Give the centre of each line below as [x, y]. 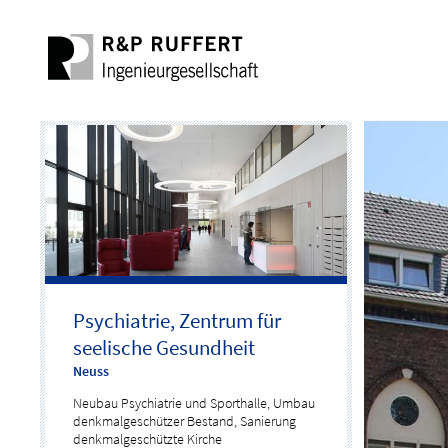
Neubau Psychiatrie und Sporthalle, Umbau [194, 402]
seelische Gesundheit [164, 347]
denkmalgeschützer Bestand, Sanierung [185, 420]
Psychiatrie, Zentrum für [177, 320]
